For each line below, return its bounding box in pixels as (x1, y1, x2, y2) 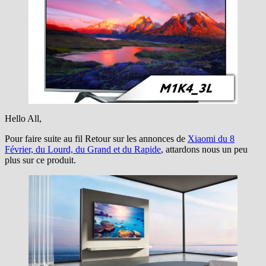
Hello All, (5, 113, 42, 124)
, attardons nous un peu (161, 144, 248, 155)
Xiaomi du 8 (188, 134, 235, 144)
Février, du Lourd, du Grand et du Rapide (5, 144, 161, 155)
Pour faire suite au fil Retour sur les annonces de (5, 134, 188, 144)
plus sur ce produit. (5, 155, 76, 166)
